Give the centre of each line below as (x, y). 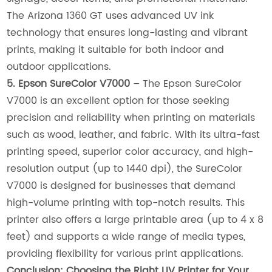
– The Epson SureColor (186, 84)
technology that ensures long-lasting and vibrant (127, 33)
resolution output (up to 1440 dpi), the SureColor (125, 169)
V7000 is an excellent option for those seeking (118, 101)
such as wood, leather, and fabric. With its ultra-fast (134, 135)
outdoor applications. (59, 67)
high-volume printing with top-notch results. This (126, 203)
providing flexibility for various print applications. (125, 254)
